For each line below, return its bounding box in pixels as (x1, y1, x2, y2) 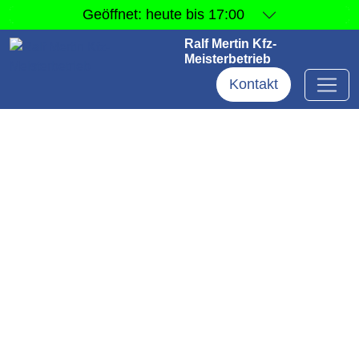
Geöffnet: (82, 6, 146, 22)
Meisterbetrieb (184, 52, 272, 66)
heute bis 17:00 (145, 6, 244, 22)
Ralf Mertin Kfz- (184, 37, 277, 50)
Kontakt (229, 76, 278, 92)
